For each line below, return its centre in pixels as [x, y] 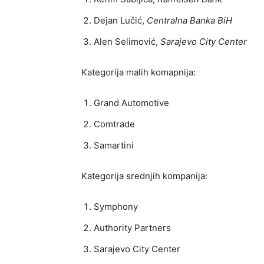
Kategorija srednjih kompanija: [144, 176]
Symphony [116, 206]
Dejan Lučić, [120, 20]
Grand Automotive [131, 103]
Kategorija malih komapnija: [138, 72]
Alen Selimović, [127, 41]
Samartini [114, 145]
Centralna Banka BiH [189, 20]
